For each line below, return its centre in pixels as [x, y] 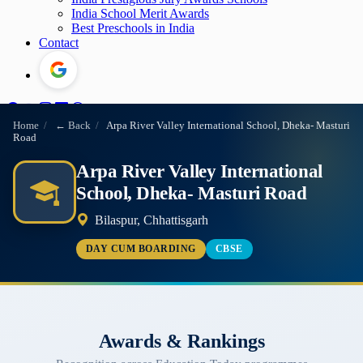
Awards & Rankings [181, 341]
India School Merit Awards [140, 13]
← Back [73, 126]
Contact [59, 43]
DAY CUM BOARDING [141, 248]
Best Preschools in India [133, 28]
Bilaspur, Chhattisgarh [150, 220]
